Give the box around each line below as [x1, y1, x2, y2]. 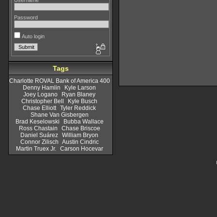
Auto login [20, 33, 45, 39]
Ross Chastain [18, 125, 58, 132]
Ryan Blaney [62, 91, 95, 98]
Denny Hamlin [23, 84, 61, 91]
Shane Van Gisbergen [30, 111, 89, 118]
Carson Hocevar [60, 145, 103, 152]
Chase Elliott [23, 105, 56, 111]
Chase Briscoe [61, 125, 100, 132]
